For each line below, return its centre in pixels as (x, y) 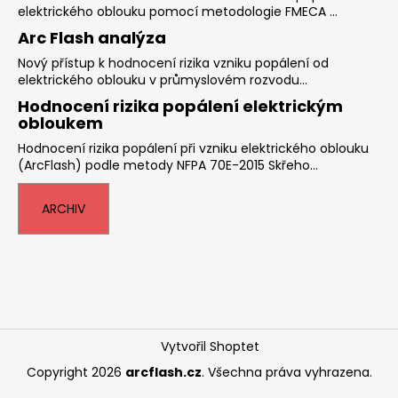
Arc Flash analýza (92, 37)
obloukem (60, 123)
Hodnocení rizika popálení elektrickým (180, 106)
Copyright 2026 (76, 372)
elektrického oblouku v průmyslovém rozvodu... (163, 80)
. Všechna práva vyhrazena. (287, 372)
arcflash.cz (163, 372)
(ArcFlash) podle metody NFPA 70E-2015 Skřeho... (168, 165)
